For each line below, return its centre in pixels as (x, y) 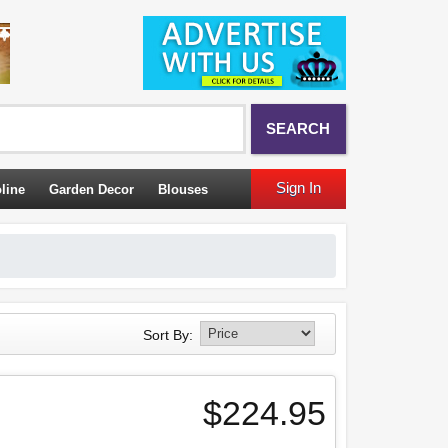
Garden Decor (91, 189)
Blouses (183, 189)
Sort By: (168, 335)
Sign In (298, 187)
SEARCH (298, 128)
